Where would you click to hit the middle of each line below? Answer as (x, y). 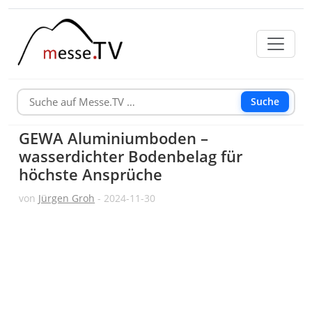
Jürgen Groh (67, 198)
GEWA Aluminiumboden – (114, 138)
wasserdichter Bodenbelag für (131, 156)
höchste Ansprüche (91, 174)
